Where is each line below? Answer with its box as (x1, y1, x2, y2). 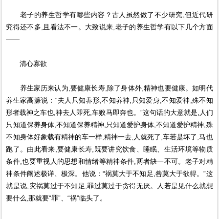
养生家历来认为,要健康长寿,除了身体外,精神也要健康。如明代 (6, 84, 213, 92)
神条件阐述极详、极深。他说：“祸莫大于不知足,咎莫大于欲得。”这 (6, 170, 213, 177)
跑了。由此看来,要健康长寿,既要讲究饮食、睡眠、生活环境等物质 (6, 145, 213, 153)
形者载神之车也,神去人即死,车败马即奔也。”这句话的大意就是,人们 (6, 109, 213, 116)
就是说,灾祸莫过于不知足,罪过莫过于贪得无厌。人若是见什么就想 (6, 182, 213, 190)
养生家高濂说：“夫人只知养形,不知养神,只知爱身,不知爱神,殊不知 (6, 96, 213, 104)
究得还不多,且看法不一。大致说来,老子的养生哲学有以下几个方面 (6, 23, 213, 31)
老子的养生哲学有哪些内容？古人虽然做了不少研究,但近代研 (6, 11, 213, 19)
